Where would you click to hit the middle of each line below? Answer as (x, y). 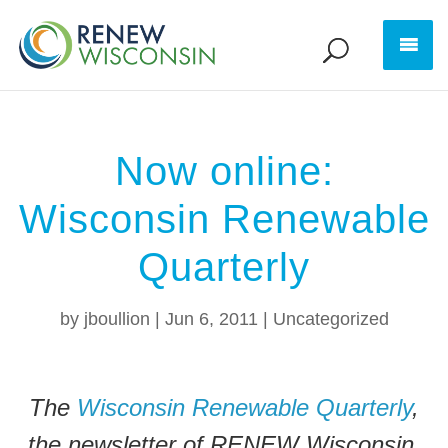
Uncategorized (330, 319)
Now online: (224, 171)
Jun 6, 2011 (211, 319)
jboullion (116, 319)
